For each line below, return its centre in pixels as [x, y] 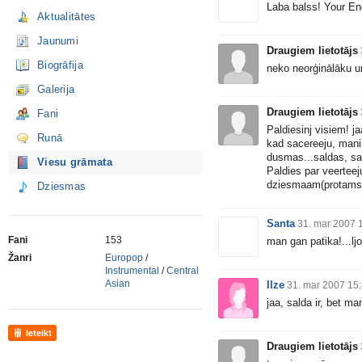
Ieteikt [39, 333]
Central [183, 271]
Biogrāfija [60, 65]
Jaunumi [58, 41]
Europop [124, 258]
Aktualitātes [67, 17]
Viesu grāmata [75, 162]
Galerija [56, 89]
